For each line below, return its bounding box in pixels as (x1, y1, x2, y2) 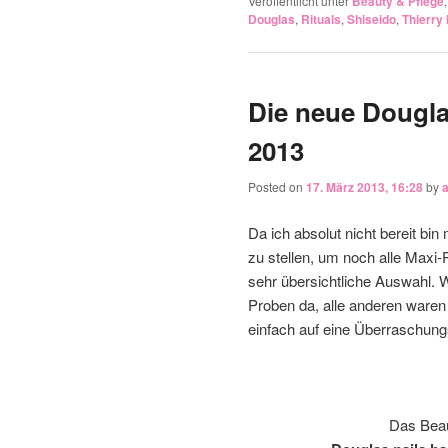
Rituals (301, 9, 341, 28)
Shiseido (347, 9, 396, 28)
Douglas (248, 9, 295, 28)
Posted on (248, 178, 306, 196)
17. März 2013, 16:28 (306, 178, 423, 197)
